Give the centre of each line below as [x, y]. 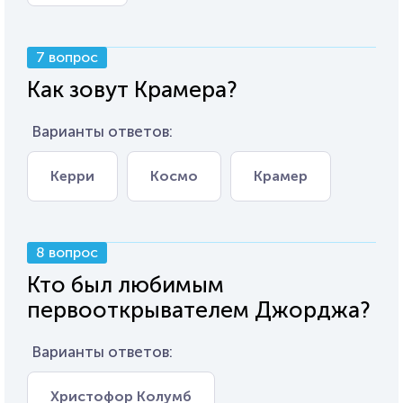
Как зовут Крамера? [132, 90]
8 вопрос [67, 252]
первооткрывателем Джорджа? [199, 310]
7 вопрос [67, 57]
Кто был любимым [125, 285]
